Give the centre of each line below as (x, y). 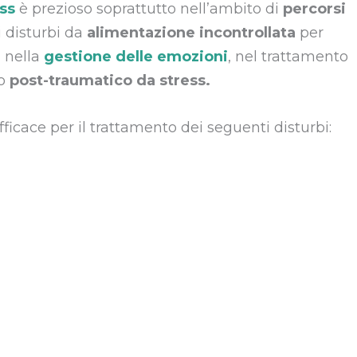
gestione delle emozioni (136, 57)
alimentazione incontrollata (191, 33)
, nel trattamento (288, 57)
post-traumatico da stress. (108, 81)
